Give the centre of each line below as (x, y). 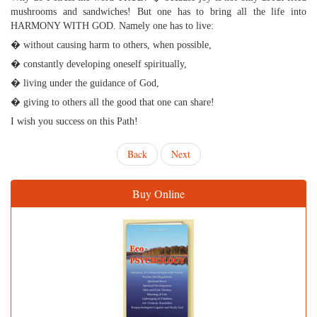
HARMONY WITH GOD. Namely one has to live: (112, 26)
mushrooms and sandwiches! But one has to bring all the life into (158, 12)
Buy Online (158, 194)
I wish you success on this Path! (74, 121)
